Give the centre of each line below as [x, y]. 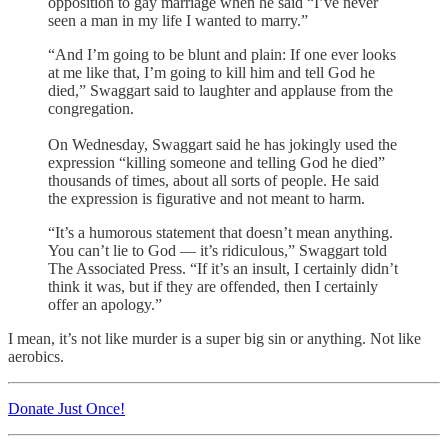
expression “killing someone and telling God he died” [216, 163]
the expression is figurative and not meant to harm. [206, 199]
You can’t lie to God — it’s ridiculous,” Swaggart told [217, 251]
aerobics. [36, 357]
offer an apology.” [105, 305]
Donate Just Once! [66, 409]
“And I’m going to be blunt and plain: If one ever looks [222, 55]
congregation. [91, 109]
